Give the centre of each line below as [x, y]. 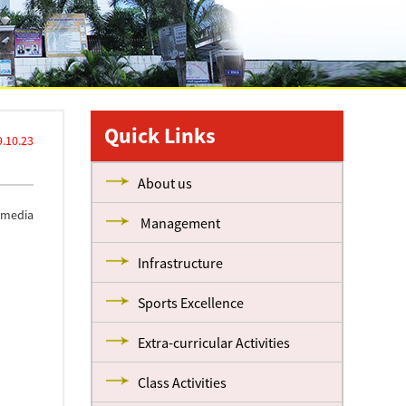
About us [165, 183]
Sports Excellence [191, 303]
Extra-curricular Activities [214, 343]
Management [179, 223]
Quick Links [160, 135]
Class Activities [183, 382]
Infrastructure [181, 263]
